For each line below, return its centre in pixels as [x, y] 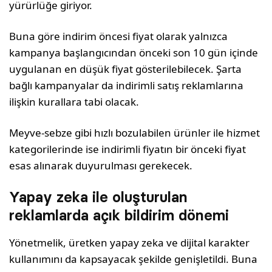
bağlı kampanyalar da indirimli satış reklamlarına [127, 85]
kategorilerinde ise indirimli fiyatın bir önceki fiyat [128, 149]
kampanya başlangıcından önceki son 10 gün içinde [134, 53]
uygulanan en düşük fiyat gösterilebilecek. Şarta [126, 69]
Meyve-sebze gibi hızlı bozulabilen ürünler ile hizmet [135, 133]
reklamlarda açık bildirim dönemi [119, 215]
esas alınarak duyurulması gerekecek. [101, 165]
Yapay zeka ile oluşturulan [98, 197]
